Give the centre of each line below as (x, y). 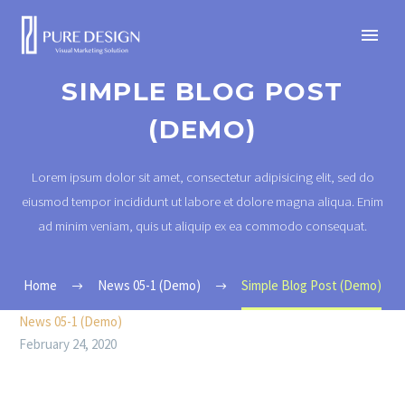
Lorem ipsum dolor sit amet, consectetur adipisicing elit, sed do (202, 177)
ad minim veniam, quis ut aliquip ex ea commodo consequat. (202, 226)
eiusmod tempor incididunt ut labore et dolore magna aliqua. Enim (202, 201)
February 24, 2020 (68, 344)
